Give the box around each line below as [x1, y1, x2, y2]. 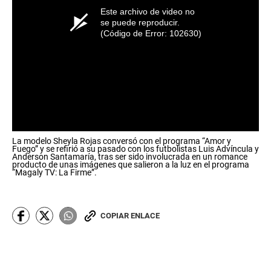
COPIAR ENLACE [100, 211, 160, 221]
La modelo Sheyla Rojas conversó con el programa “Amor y [12, 136, 231, 146]
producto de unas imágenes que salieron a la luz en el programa [12, 160, 249, 170]
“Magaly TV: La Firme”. [12, 168, 99, 178]
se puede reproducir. [100, 18, 180, 28]
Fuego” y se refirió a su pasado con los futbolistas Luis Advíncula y [12, 144, 259, 154]
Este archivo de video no [100, 7, 195, 17]
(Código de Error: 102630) [100, 28, 201, 39]
